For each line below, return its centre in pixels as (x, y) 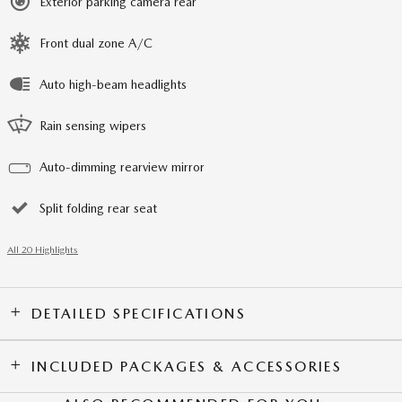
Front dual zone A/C (96, 43)
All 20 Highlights (43, 249)
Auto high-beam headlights (113, 84)
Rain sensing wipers (93, 125)
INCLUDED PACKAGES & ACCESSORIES (187, 366)
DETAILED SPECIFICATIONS (139, 313)
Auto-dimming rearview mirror (122, 166)
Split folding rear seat (98, 208)
